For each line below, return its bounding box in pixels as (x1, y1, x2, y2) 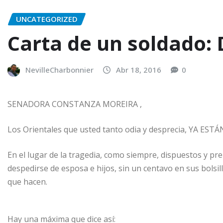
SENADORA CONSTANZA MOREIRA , (7, 98, 142, 110)
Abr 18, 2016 (116, 64, 161, 75)
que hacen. (7, 176, 47, 187)
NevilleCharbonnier (25, 64, 94, 75)
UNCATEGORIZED (16, 14, 78, 24)
